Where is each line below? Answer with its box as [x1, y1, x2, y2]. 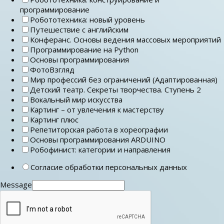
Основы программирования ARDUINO [30, 134, 165, 145]
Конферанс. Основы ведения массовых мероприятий [30, 34, 221, 45]
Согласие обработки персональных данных [30, 162, 187, 172]
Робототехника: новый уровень [30, 14, 145, 25]
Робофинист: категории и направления [30, 144, 170, 155]
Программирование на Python [30, 44, 138, 55]
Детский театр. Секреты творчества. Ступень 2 [30, 84, 201, 95]
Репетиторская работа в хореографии [30, 124, 168, 135]
